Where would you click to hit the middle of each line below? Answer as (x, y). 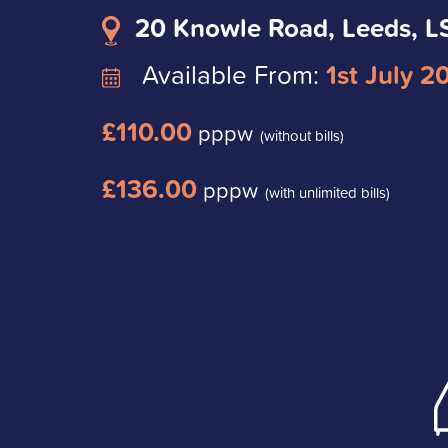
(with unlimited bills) (327, 193)
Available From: (230, 75)
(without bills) (302, 136)
